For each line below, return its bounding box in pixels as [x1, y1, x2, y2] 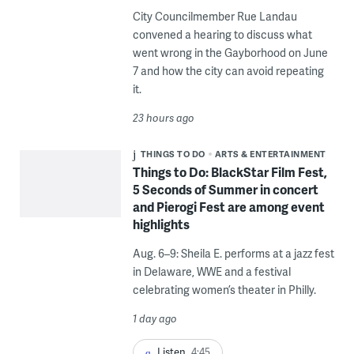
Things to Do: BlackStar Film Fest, [132, 163, 327, 182]
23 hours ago [132, 111, 194, 126]
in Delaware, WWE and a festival [132, 264, 291, 280]
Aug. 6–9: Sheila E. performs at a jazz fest [132, 246, 334, 262]
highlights [132, 215, 190, 234]
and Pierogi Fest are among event [132, 198, 325, 217]
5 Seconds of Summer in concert [132, 180, 318, 199]
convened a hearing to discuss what [132, 27, 312, 43]
